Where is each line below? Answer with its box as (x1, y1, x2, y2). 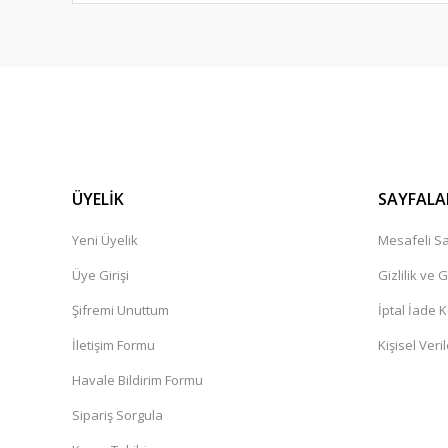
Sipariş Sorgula (72, 406, 163, 425)
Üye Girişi (72, 266, 129, 285)
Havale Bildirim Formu (72, 371, 203, 390)
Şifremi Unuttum (72, 301, 169, 320)
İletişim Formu (72, 336, 155, 355)
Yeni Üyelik (72, 231, 138, 250)
